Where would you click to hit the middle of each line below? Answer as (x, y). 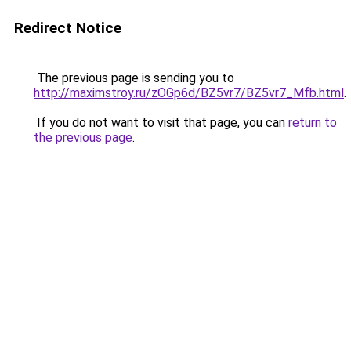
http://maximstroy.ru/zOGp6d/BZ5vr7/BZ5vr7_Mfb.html (189, 93)
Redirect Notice (68, 28)
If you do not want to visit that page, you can (161, 123)
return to (313, 123)
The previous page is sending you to (134, 78)
